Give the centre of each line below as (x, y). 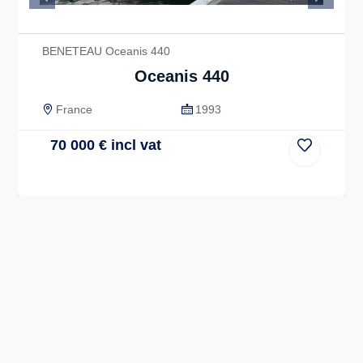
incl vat (134, 145)
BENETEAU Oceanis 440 (106, 51)
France (74, 109)
